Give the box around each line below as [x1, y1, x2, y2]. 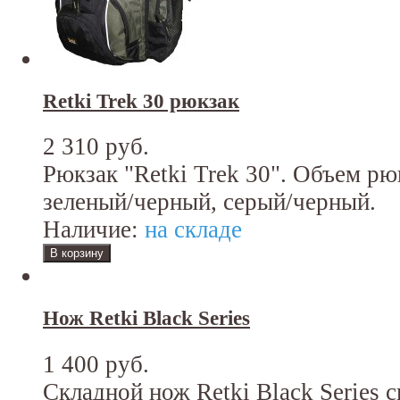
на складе [138, 216, 242, 244]
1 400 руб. [43, 350, 149, 378]
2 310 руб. [43, 133, 149, 161]
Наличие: [43, 216, 138, 244]
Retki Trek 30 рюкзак [43, 90, 239, 113]
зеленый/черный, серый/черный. [43, 188, 376, 216]
